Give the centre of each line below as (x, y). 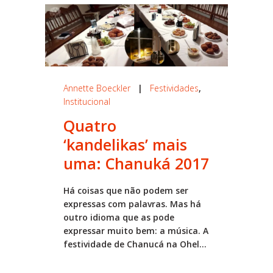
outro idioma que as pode (119, 217)
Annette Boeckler (97, 88)
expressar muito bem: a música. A (136, 230)
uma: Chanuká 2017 (136, 163)
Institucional (87, 101)
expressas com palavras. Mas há (132, 204)
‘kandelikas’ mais (125, 144)
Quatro (90, 125)
